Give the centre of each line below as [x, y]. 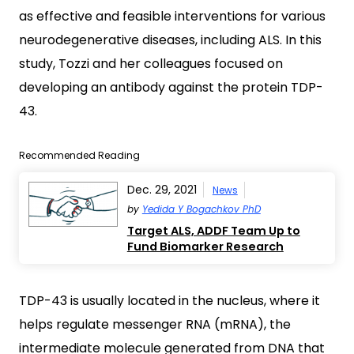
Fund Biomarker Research [205, 247]
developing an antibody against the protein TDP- [171, 87]
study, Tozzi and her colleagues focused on [151, 64]
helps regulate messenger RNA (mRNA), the [155, 324]
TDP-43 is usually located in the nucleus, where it [169, 301]
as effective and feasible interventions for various [172, 16]
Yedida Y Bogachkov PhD [201, 209]
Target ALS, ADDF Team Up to [213, 231]
